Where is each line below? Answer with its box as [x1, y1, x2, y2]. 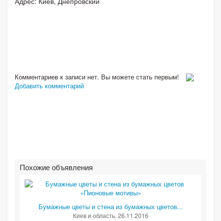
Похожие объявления [20, 162, 93, 173]
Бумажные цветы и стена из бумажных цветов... [38, 202, 183, 212]
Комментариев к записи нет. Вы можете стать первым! [15, 72, 181, 81]
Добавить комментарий [15, 81, 84, 91]
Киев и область [73, 211, 115, 220]
